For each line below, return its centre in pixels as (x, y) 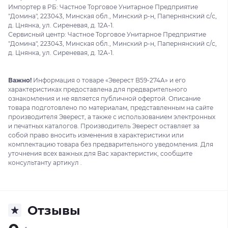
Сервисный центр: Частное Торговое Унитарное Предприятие (107, 34)
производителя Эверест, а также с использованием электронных (112, 117)
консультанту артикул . (45, 162)
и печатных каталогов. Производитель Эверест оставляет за (104, 126)
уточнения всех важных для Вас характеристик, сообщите (100, 153)
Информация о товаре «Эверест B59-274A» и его (109, 80)
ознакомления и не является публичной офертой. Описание (104, 98)
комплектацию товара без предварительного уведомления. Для (111, 144)
